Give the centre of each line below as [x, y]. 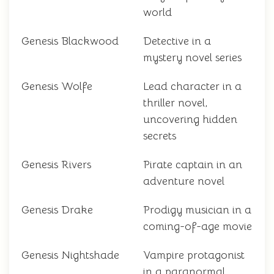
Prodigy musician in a [197, 210]
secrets [160, 136]
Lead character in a [192, 87]
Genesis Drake [57, 210]
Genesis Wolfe [57, 87]
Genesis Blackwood [70, 41]
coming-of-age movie [198, 227]
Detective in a [177, 41]
